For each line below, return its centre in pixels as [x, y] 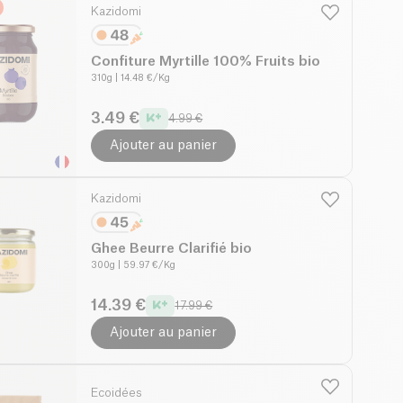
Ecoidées [117, 392]
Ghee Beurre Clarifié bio [172, 248]
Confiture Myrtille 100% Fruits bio [206, 61]
